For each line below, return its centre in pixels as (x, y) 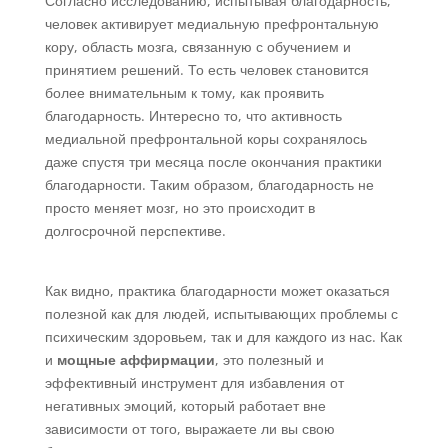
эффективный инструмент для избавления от (194, 382)
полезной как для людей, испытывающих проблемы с (221, 313)
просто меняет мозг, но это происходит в (179, 207)
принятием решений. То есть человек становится (206, 69)
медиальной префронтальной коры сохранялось (205, 138)
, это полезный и (269, 359)
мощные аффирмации (135, 359)
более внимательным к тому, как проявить (184, 92)
